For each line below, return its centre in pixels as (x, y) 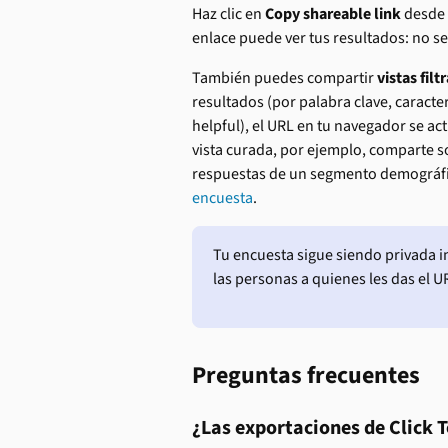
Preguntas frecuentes (306, 375)
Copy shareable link (333, 13)
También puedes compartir (284, 77)
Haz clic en (228, 13)
